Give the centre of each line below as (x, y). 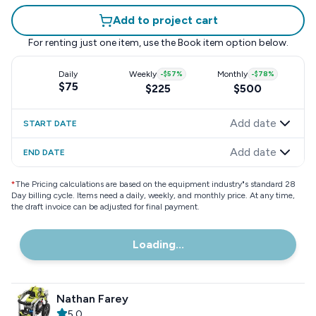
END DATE (44, 152)
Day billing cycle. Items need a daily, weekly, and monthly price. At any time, (153, 195)
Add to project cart (165, 20)
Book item (200, 43)
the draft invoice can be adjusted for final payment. (105, 207)
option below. (256, 43)
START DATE (50, 123)
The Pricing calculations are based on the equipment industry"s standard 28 (156, 184)
